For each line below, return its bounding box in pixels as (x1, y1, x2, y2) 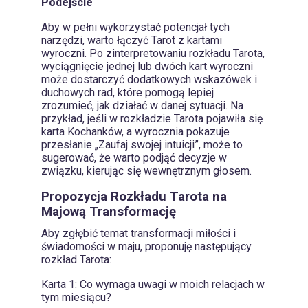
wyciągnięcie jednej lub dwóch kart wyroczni (41, 60, 253, 74)
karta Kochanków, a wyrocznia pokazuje (41, 125, 230, 139)
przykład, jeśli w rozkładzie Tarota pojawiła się (41, 112, 263, 126)
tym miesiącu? (41, 290, 111, 304)
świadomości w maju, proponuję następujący (41, 239, 252, 253)
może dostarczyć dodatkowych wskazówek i (41, 73, 257, 87)
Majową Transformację (41, 204, 176, 220)
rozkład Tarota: (41, 252, 111, 266)
